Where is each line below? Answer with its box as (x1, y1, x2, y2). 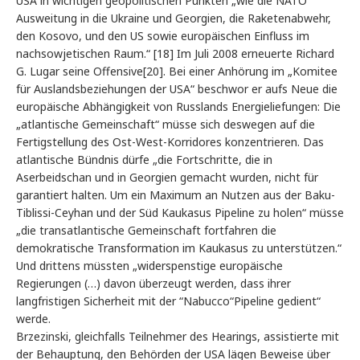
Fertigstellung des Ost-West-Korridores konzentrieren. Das (16, 134, 324, 150)
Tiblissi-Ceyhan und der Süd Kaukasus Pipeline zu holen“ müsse (16, 205, 344, 221)
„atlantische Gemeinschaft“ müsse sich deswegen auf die (16, 117, 315, 133)
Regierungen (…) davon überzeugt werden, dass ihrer (16, 276, 291, 292)
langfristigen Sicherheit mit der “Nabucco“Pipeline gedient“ (16, 293, 321, 309)
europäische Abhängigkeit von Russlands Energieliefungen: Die (16, 99, 341, 115)
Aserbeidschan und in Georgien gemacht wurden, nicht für (16, 170, 318, 186)
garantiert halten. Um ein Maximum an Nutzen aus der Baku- (16, 187, 335, 203)
